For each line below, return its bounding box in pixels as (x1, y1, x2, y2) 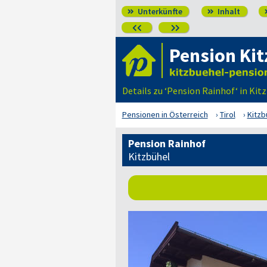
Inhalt (215, 6, 240, 17)
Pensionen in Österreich (122, 109, 208, 120)
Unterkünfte (135, 6, 182, 17)
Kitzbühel (128, 150, 170, 163)
